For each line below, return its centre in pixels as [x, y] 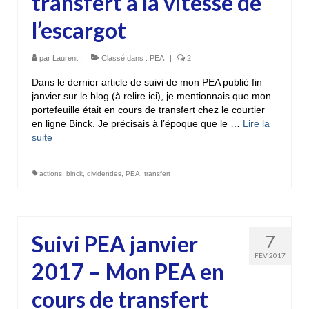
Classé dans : [124, 58]
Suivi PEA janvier [115, 243]
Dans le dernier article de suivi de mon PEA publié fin [147, 82]
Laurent [65, 58]
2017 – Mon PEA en [128, 271]
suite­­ [42, 137]
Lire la [256, 123]
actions [51, 173]
